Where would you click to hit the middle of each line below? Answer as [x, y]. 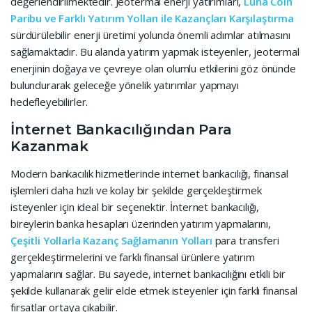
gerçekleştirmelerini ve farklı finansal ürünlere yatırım [133, 257]
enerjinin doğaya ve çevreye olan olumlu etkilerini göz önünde [153, 68]
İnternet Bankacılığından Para [121, 130]
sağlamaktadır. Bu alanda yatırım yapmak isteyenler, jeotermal [155, 52]
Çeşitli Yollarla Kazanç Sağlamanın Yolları [111, 240]
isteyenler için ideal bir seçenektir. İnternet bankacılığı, [135, 207]
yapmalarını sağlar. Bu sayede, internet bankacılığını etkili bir [148, 274]
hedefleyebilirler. [49, 102]
